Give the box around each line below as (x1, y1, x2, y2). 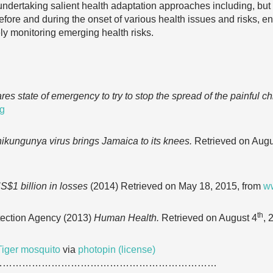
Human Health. (94, 213, 161, 223)
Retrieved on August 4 (161, 213, 257, 223)
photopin (78, 244, 116, 255)
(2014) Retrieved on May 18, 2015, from (88, 181, 263, 191)
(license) (118, 244, 155, 255)
